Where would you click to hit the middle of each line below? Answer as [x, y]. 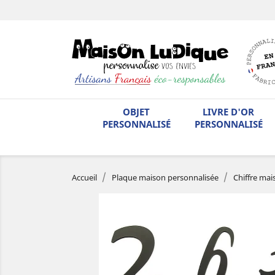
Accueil [84, 177]
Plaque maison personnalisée [165, 177]
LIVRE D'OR [228, 111]
